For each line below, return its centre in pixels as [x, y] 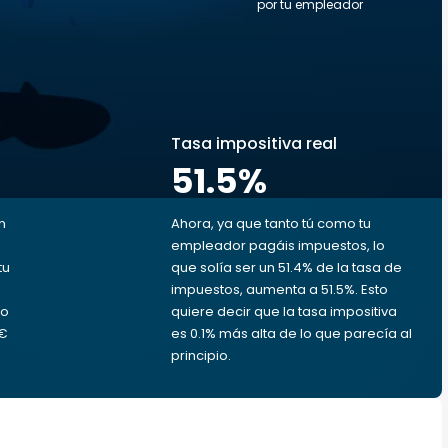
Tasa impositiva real [254, 143]
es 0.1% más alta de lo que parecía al [291, 333]
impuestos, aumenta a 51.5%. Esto [279, 289]
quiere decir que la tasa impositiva [284, 311]
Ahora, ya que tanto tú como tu [271, 223]
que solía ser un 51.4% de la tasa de [286, 267]
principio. [201, 355]
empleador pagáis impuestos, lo [278, 245]
